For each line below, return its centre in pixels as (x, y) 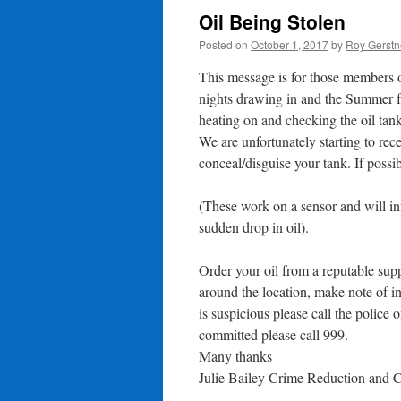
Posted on (223, 44)
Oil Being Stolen (272, 21)
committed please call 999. (273, 334)
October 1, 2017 (290, 44)
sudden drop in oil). (254, 227)
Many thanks (235, 356)
